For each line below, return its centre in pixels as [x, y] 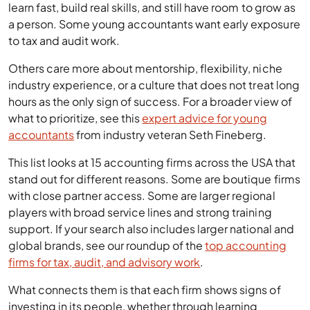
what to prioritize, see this [75, 118]
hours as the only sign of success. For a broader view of [150, 101]
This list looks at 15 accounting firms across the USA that [152, 162]
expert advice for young [204, 118]
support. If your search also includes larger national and [151, 229]
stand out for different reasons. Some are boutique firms [154, 179]
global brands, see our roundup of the [107, 245]
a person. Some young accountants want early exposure [154, 24]
